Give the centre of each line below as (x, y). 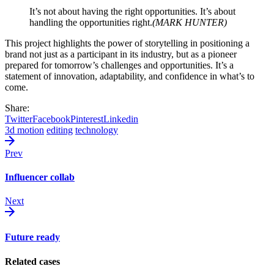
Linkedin (121, 119)
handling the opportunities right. (91, 22)
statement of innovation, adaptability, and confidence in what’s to (130, 76)
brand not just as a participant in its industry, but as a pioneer (121, 54)
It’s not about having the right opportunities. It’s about (132, 11)
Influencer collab (40, 177)
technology (97, 130)
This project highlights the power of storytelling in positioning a (127, 43)
